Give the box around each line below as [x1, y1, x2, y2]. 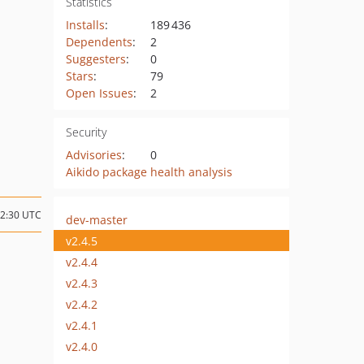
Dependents [65, 34, 132, 50]
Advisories [65, 147, 122, 162]
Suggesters [65, 51, 126, 67]
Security [65, 124, 106, 140]
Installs [65, 17, 105, 32]
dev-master [66, 211, 128, 227]
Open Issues [65, 85, 133, 101]
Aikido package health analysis [65, 164, 232, 180]
